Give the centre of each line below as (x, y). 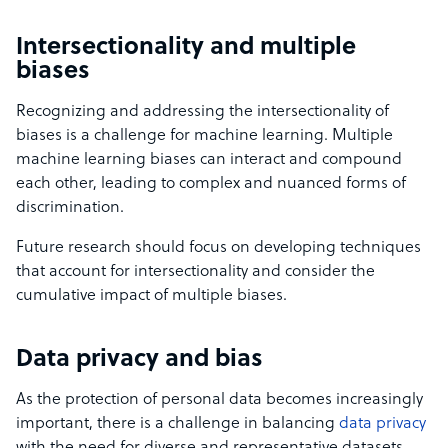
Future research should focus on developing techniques (218, 248)
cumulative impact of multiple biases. (151, 296)
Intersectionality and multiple (186, 48)
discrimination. (72, 208)
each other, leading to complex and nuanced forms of (211, 184)
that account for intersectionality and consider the (195, 272)
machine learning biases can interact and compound (209, 160)
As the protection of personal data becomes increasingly (219, 400)
